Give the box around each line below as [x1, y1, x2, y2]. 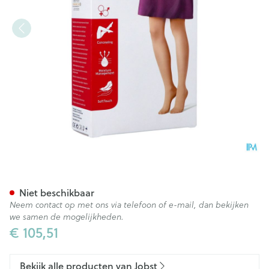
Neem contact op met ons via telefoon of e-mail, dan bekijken [10, 199, 249, 211]
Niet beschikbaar [19, 186, 94, 199]
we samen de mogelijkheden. [10, 211, 124, 223]
